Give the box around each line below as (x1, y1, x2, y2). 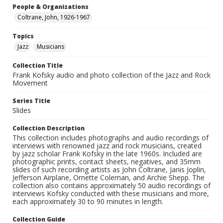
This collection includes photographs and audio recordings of (12, 133, 209, 143)
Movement (12, 78, 48, 88)
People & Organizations (12, 2, 89, 11)
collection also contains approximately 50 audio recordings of (12, 181, 211, 191)
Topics (12, 32, 34, 41)
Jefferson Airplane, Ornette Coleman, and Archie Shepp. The (12, 173, 205, 183)
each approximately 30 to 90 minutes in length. (12, 197, 163, 207)
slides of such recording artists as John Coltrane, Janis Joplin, (12, 165, 206, 175)
